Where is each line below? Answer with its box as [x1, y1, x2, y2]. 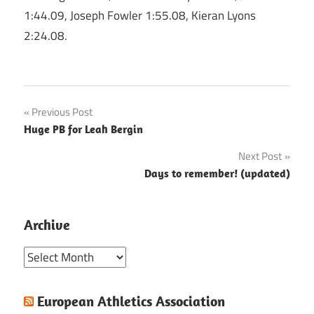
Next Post [238, 147, 282, 164]
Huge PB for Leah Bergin [24, 121, 143, 136]
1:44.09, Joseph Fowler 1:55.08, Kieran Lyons [24, 6, 256, 25]
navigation [23, 128, 111, 158]
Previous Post [32, 103, 93, 120]
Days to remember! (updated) [144, 165, 290, 180]
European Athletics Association [37, 292, 225, 310]
